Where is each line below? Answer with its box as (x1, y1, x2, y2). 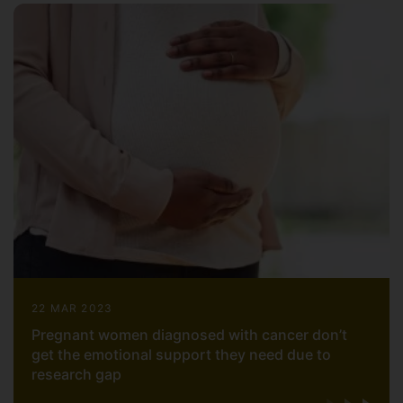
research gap (31, 365, 121, 384)
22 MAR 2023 (31, 301, 113, 316)
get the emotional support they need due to (31, 345, 331, 364)
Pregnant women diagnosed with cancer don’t (31, 326, 347, 345)
